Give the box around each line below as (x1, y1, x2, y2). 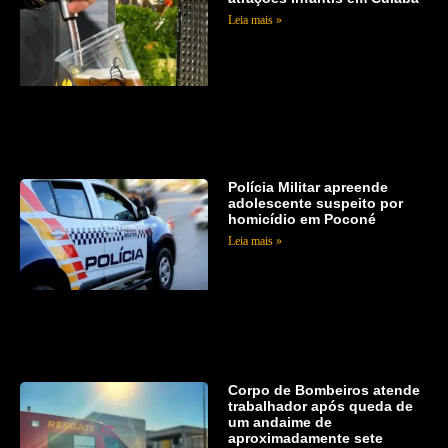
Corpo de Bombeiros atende (227, 382, 420, 399)
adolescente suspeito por (227, 194, 403, 211)
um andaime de (227, 414, 332, 431)
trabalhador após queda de (227, 398, 413, 415)
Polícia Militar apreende (227, 178, 388, 195)
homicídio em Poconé (227, 210, 376, 227)
